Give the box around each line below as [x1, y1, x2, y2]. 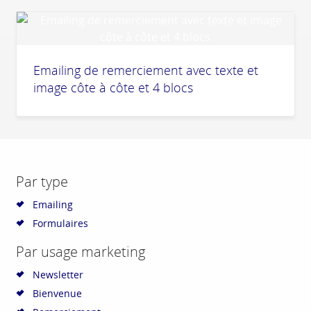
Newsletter [32, 268, 83, 282]
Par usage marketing [16, 242, 146, 262]
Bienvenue [32, 286, 82, 300]
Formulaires [32, 217, 88, 230]
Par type [16, 172, 69, 192]
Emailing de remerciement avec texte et [33, 62, 259, 79]
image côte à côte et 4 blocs [33, 79, 194, 96]
